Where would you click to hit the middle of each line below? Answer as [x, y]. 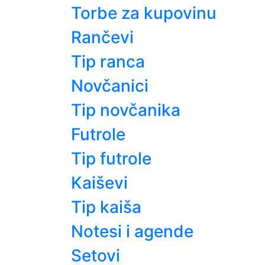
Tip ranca [108, 62]
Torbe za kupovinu [144, 13]
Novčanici [110, 86]
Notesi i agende [132, 232]
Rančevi [102, 38]
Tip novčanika [126, 110]
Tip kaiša [106, 207]
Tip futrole [111, 159]
